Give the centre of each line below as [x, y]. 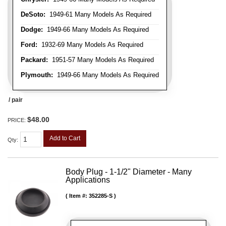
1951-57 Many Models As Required [101, 60]
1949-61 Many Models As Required [98, 14]
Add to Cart [65, 138]
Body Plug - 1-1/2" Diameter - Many [129, 172]
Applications [88, 180]
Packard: [34, 60]
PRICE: [17, 120]
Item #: [79, 195]
